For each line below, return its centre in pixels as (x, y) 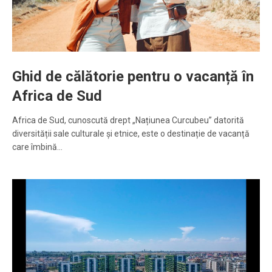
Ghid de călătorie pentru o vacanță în (133, 76)
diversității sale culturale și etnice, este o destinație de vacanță (131, 133)
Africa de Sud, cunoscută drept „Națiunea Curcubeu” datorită (128, 120)
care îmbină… (37, 147)
